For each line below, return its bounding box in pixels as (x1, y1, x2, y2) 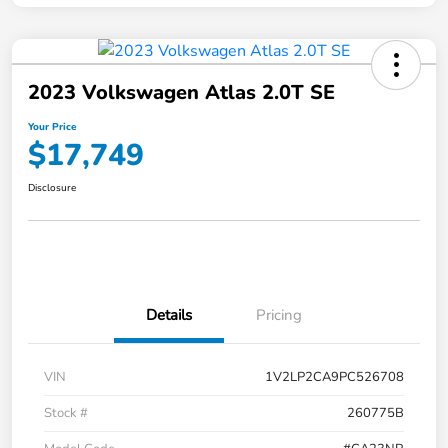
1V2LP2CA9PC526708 (265, 368, 404, 387)
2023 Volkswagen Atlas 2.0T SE (28, 79, 335, 107)
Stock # (44, 404, 88, 423)
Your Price (28, 120, 76, 135)
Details (146, 305, 192, 326)
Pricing (256, 305, 302, 326)
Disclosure (28, 181, 76, 196)
